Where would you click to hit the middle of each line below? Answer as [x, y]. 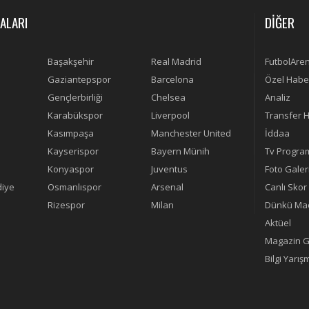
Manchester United [191, 133]
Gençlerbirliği [75, 97]
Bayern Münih [180, 151]
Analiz [278, 97]
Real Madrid [176, 61]
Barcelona [172, 79]
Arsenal [167, 187]
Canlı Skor [286, 187]
